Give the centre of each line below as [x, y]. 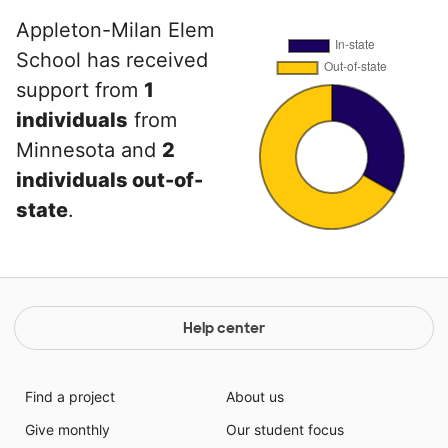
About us [255, 397]
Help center [224, 328]
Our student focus [285, 430]
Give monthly [67, 430]
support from [80, 90]
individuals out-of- [109, 180]
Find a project [69, 397]
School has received [112, 60]
